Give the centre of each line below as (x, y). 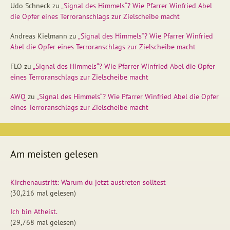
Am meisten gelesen (54, 154)
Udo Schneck (30, 6)
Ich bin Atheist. (34, 212)
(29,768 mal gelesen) (43, 223)
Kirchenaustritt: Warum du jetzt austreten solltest (88, 183)
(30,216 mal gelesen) (43, 193)
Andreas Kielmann (39, 36)
